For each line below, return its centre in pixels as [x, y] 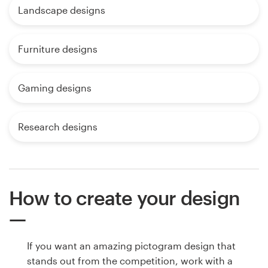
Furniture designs [58, 49]
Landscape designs [62, 10]
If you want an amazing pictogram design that [131, 246]
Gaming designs [55, 88]
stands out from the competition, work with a [130, 261]
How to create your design [124, 198]
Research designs [58, 127]
